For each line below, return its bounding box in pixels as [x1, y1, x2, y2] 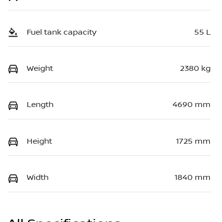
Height [27, 136, 52, 146]
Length [27, 100, 54, 110]
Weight [27, 64, 53, 73]
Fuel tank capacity [27, 27, 97, 37]
